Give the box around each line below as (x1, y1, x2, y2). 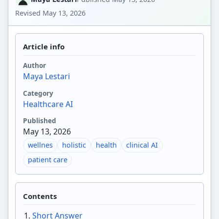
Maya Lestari (22, 71, 70, 82)
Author (22, 61, 46, 70)
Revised (15, 8, 43, 18)
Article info (22, 41, 65, 51)
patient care (27, 155, 67, 165)
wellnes (27, 140, 53, 150)
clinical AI (126, 140, 158, 150)
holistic (62, 140, 87, 150)
